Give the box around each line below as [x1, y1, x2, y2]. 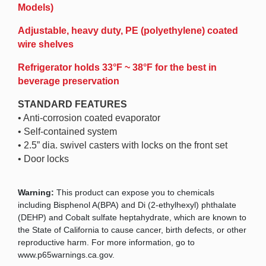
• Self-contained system [18, 126, 117, 137]
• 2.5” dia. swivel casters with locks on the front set [18, 140, 227, 150]
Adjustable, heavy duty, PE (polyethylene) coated [18, 26, 238, 36]
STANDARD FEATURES [18, 99, 127, 109]
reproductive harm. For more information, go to [18, 237, 195, 247]
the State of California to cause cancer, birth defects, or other [18, 225, 246, 235]
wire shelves [18, 39, 74, 49]
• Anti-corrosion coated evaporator [18, 113, 160, 123]
